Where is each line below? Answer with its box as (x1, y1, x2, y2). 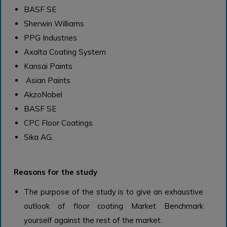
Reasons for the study (14, 167, 97, 177)
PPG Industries (23, 32, 77, 43)
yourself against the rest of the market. (23, 215, 162, 225)
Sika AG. (23, 132, 53, 142)
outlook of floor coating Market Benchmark (23, 201, 204, 211)
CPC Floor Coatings (23, 118, 93, 128)
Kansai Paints (23, 61, 72, 71)
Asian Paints (23, 75, 70, 85)
